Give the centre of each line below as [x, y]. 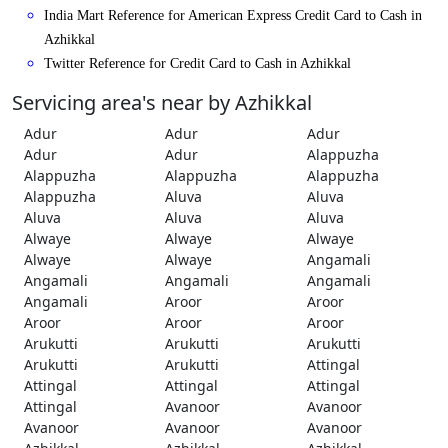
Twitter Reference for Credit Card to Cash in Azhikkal [197, 64]
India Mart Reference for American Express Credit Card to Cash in [233, 16]
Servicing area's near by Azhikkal [162, 103]
